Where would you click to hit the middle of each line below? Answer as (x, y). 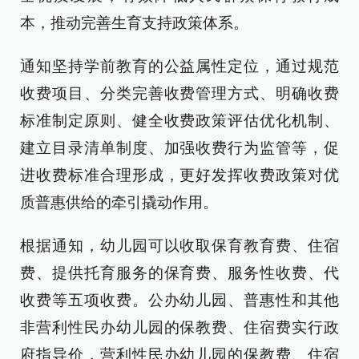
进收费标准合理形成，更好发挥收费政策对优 (179, 175)
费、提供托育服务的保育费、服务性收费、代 (179, 273)
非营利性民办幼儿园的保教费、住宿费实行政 (179, 327)
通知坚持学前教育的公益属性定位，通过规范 (179, 66)
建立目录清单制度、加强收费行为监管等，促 (179, 148)
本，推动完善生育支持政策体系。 (134, 23)
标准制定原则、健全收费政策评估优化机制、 (179, 121)
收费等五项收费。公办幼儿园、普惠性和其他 (179, 300)
